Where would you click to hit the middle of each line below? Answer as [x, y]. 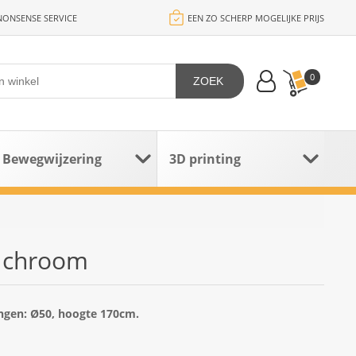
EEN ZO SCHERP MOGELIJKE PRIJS [256, 17]
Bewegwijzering [52, 159]
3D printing [205, 159]
